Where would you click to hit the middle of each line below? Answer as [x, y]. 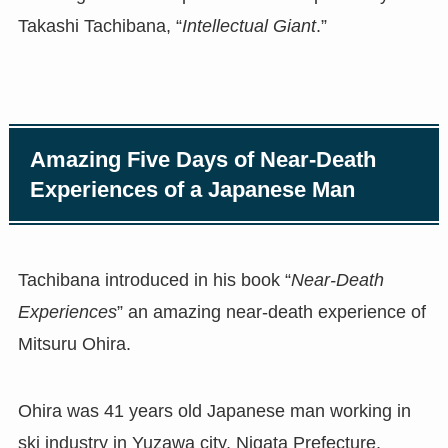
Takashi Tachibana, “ [99, 26]
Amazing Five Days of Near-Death [203, 159]
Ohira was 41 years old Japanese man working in [214, 411]
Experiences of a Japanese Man [193, 189]
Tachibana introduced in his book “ [154, 279]
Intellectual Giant [248, 26]
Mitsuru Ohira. [74, 343]
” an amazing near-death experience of [271, 311]
